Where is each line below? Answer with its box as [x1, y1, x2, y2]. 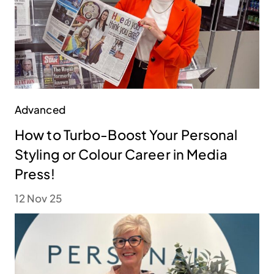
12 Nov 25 [15, 191, 62, 206]
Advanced [15, 103, 65, 117]
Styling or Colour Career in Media [15, 146, 228, 163]
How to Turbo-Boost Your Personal [15, 126, 238, 144]
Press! [15, 165, 55, 183]
